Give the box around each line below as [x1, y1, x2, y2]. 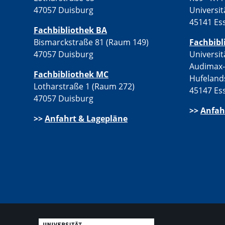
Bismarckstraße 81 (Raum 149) [34, 37, 149, 48]
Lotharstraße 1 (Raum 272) [34, 81, 135, 92]
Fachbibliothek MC [34, 69, 108, 80]
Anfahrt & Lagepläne [45, 113, 128, 125]
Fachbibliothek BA [34, 25, 107, 36]
